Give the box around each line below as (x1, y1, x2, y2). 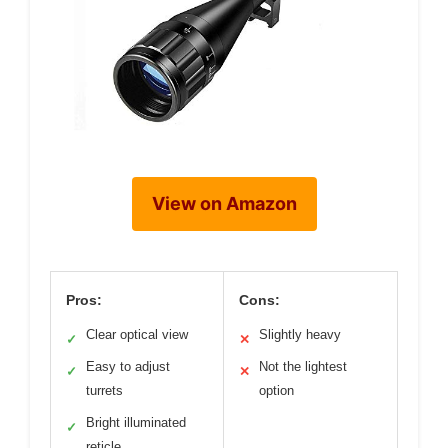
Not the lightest (259, 358, 347, 374)
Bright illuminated (86, 414, 186, 430)
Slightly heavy (259, 326, 341, 342)
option (259, 382, 294, 398)
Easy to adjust (86, 358, 170, 374)
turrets (86, 382, 123, 398)
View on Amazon (151, 192, 297, 214)
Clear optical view (86, 326, 188, 342)
